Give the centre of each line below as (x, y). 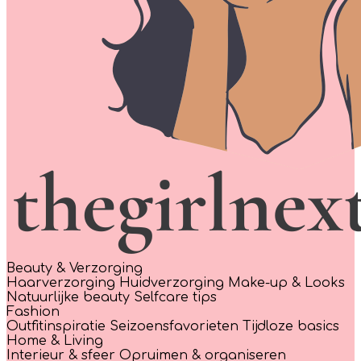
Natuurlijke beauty (70, 297)
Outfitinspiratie (58, 326)
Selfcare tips (175, 297)
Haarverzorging (63, 282)
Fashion (33, 311)
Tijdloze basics (291, 326)
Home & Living (55, 340)
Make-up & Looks (286, 282)
